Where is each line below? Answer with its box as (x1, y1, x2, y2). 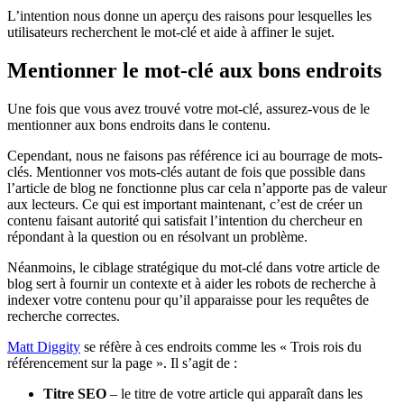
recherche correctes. (7, 308, 120, 325)
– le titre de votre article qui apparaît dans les (106, 386, 363, 402)
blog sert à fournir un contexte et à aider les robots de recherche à (7, 276, 376, 292)
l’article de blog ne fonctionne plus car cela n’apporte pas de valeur (7, 180, 387, 197)
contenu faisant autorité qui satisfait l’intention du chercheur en (7, 213, 363, 229)
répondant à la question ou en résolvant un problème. (7, 229, 308, 245)
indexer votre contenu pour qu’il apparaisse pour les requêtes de (7, 292, 369, 308)
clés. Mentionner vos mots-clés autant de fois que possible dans (7, 164, 365, 180)
